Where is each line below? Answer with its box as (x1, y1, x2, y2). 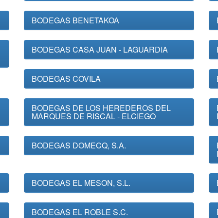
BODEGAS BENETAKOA (32, 15, 119, 26)
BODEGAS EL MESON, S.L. (32, 177, 130, 188)
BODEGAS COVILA (32, 73, 101, 84)
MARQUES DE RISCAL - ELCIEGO (32, 110, 156, 122)
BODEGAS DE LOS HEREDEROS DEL (32, 102, 171, 113)
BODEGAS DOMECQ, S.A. (32, 140, 126, 151)
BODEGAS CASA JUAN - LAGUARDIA (32, 44, 168, 55)
